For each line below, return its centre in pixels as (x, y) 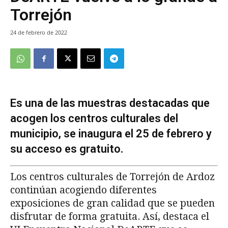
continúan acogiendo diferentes (83, 190)
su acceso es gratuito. (67, 149)
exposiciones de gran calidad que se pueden (112, 204)
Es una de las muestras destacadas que (110, 103)
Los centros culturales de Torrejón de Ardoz (112, 177)
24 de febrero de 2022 (39, 33)
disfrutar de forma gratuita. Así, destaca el (110, 217)
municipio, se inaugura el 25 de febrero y (111, 134)
